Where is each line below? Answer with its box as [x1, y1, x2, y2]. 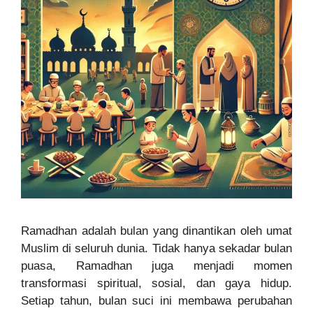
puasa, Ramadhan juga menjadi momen [21, 259, 292, 272]
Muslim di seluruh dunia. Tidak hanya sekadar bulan [21, 241, 292, 255]
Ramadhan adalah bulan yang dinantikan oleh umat [21, 224, 292, 238]
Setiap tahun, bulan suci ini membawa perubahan [21, 293, 292, 307]
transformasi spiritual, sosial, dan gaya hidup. [21, 276, 292, 290]
